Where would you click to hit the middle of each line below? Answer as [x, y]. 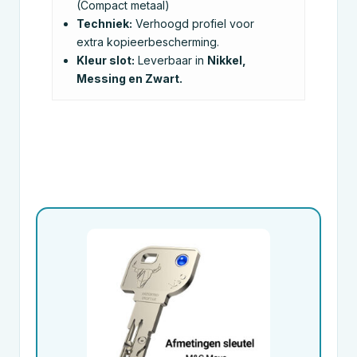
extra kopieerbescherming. [148, 42]
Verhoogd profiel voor [193, 24]
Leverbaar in [171, 60]
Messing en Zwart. [129, 78]
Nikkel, [227, 60]
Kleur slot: [106, 60]
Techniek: [104, 24]
